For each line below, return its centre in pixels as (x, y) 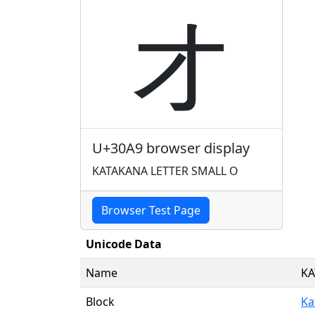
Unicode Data (124, 244)
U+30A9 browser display (171, 148)
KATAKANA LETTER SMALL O (165, 171)
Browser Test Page (151, 210)
